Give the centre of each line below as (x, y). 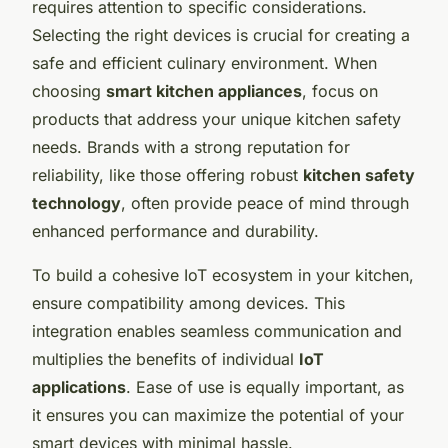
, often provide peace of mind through (265, 202)
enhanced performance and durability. (175, 230)
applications (79, 386)
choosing (69, 90)
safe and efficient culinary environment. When (204, 62)
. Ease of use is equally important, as (265, 386)
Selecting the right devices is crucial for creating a (221, 34)
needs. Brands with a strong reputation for (191, 146)
